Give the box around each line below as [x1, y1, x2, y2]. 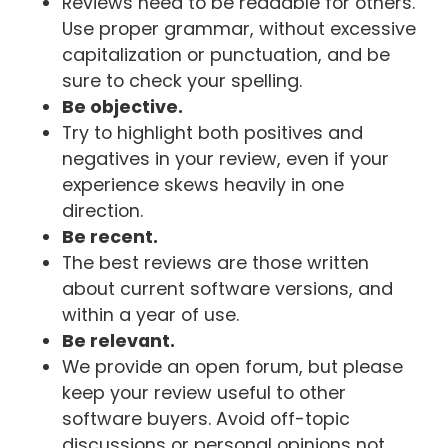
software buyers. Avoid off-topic [62, 406, 351, 432]
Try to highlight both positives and [62, 120, 364, 146]
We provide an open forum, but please [62, 354, 404, 380]
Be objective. [62, 94, 184, 120]
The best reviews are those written [62, 250, 370, 276]
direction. [62, 198, 144, 224]
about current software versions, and [62, 276, 394, 302]
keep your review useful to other [62, 380, 347, 406]
